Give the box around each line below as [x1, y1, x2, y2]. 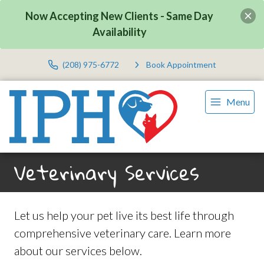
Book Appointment [146, 60, 216, 70]
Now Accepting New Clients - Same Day [25, 9, 214, 23]
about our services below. [14, 243, 142, 258]
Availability [92, 25, 147, 39]
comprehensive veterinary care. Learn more [14, 226, 231, 240]
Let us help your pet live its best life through [14, 208, 234, 223]
